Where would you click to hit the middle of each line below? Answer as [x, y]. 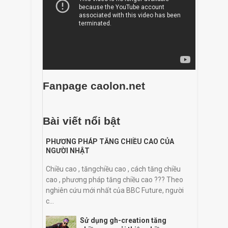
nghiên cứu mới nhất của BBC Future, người [115, 190]
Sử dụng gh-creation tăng [123, 220]
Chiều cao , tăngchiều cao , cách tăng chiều [113, 169]
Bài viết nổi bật [81, 121]
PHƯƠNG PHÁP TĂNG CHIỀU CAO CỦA [110, 141]
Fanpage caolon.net [94, 85]
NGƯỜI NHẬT [68, 150]
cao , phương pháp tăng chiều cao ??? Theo [115, 179]
